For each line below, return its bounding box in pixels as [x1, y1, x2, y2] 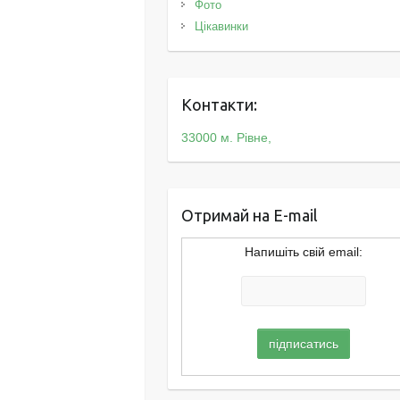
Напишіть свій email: [244, 245, 362, 259]
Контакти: [181, 96, 258, 113]
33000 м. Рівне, [181, 130, 272, 145]
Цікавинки [195, 20, 249, 33]
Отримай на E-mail [181, 206, 319, 224]
